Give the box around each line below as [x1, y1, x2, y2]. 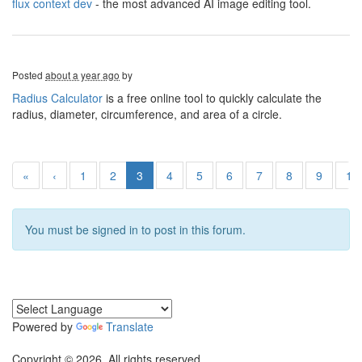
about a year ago [45, 68, 120, 82]
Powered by [12, 318, 76, 335]
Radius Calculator [12, 90, 103, 106]
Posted [12, 68, 45, 82]
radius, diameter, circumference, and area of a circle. [12, 106, 285, 122]
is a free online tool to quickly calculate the [103, 90, 322, 106]
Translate [106, 318, 154, 335]
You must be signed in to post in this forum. [25, 221, 246, 238]
